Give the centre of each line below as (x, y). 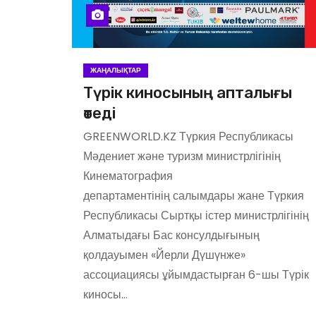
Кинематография (128, 176)
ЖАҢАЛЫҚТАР (116, 70)
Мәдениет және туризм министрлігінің (182, 156)
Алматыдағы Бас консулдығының (171, 235)
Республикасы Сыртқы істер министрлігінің (196, 215)
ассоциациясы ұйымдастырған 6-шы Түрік (196, 275)
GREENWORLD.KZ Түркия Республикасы (188, 136)
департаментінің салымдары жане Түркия (194, 196)
